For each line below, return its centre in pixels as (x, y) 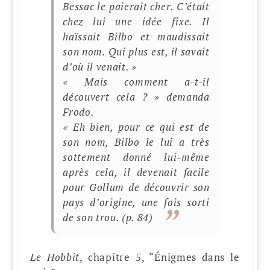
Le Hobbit (55, 257)
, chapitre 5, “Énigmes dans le (160, 257)
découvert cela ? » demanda (136, 97)
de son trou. (93, 218)
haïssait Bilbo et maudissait (136, 37)
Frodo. (79, 112)
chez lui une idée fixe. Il (136, 22)
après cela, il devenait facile (136, 172)
